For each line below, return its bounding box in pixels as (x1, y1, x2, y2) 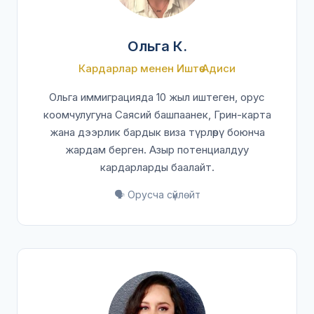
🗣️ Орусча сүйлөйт (114, 189, 200, 200)
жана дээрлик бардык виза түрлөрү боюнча (49, 125, 265, 139)
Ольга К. (127, 38, 187, 55)
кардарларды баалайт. (100, 161, 214, 174)
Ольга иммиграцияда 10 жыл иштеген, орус (49, 90, 265, 104)
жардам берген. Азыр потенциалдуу (65, 143, 249, 156)
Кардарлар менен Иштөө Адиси (78, 62, 235, 75)
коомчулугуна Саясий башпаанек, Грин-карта (43, 108, 271, 121)
